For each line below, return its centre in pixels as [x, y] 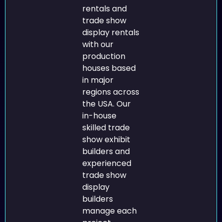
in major [98, 80]
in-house [100, 116]
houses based [109, 68]
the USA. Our [107, 104]
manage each [110, 211]
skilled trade [106, 128]
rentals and [105, 9]
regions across [111, 92]
